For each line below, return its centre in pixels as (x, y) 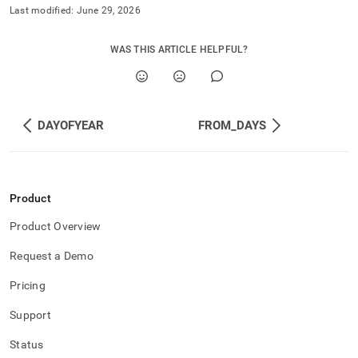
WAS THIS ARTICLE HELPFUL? (179, 50)
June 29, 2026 (108, 10)
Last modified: (42, 10)
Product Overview (56, 226)
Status (27, 344)
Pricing (28, 285)
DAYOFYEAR (71, 125)
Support (30, 315)
